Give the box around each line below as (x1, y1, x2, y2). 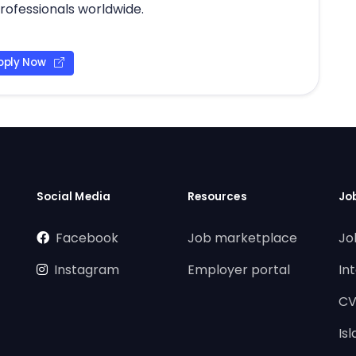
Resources (188, 188, 247, 204)
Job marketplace (188, 228, 297, 247)
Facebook (56, 228, 118, 247)
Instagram (54, 260, 119, 279)
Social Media (37, 188, 110, 204)
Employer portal (188, 260, 290, 279)
